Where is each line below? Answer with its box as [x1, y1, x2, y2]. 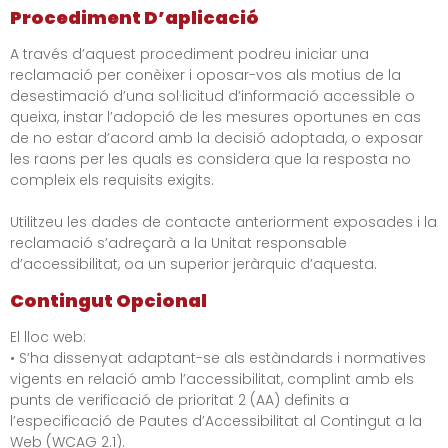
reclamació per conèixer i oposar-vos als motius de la [10, 65, 401, 86]
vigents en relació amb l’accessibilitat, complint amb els [10, 368, 414, 389]
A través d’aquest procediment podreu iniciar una [10, 44, 369, 65]
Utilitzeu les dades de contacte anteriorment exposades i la [10, 212, 437, 233]
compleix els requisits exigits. [10, 170, 214, 191]
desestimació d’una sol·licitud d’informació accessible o [10, 86, 415, 107]
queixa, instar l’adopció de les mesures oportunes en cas [10, 107, 421, 128]
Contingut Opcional [10, 287, 207, 313]
